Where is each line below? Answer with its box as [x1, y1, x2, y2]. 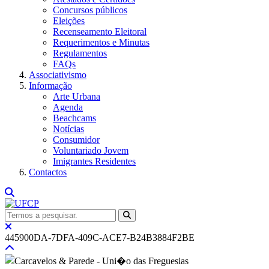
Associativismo [29, 70, 86, 80]
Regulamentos [53, 48, 107, 58]
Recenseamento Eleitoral [53, 26, 147, 37]
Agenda [53, 102, 83, 112]
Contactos [29, 167, 67, 177]
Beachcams [53, 113, 96, 123]
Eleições [53, 16, 85, 26]
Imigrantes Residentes [53, 156, 136, 166]
